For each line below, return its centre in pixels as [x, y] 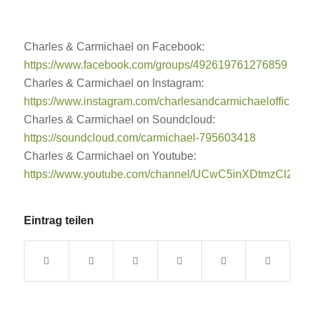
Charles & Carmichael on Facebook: [115, 47]
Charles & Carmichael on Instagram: [114, 83]
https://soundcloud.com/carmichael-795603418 [139, 138]
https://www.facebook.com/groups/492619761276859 [155, 65]
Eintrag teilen [59, 220]
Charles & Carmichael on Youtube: [110, 156]
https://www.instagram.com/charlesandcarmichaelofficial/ [164, 102]
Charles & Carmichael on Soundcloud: [119, 120]
